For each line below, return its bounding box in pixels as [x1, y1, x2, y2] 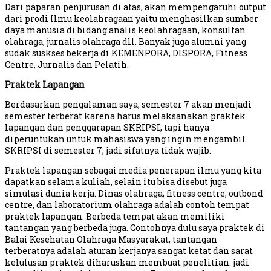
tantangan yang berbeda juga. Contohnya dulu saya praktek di [5, 222, 265, 234]
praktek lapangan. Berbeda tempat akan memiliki [5, 211, 225, 223]
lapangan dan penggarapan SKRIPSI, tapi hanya [5, 122, 209, 134]
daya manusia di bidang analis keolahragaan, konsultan [5, 24, 246, 36]
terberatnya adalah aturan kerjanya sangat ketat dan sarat [5, 245, 253, 257]
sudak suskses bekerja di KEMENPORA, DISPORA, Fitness [5, 47, 247, 59]
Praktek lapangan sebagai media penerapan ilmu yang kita [5, 165, 261, 177]
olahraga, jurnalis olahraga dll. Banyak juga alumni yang [5, 36, 246, 48]
